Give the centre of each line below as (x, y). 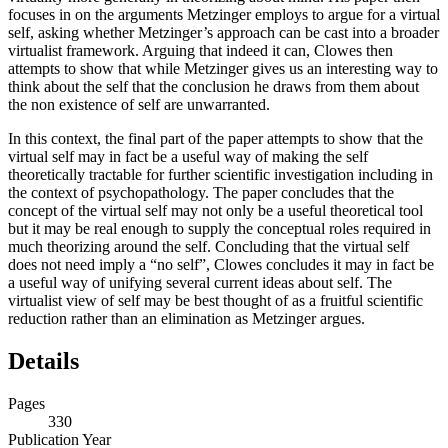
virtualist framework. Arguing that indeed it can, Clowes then (200, 50)
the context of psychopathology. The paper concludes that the (201, 192)
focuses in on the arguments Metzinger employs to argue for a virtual (224, 14)
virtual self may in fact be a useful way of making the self (188, 156)
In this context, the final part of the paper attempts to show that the (215, 138)
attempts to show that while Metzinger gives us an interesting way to (223, 68)
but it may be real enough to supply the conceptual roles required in (219, 228)
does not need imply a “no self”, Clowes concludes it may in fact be (221, 264)
